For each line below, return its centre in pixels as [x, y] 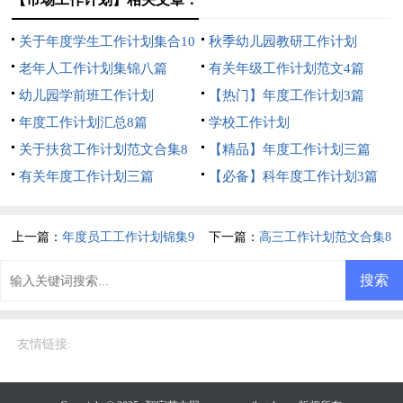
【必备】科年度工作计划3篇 [293, 176]
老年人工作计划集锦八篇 [94, 68]
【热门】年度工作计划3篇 [286, 95]
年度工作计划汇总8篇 [84, 122]
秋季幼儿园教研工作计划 [282, 41]
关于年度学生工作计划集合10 [107, 41]
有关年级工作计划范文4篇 [286, 68]
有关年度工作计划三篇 [87, 176]
